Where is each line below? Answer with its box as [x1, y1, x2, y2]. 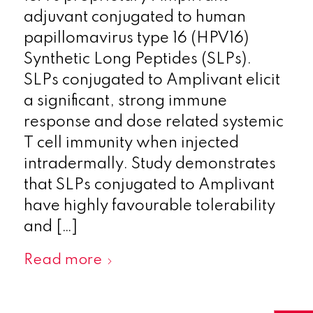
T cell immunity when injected [23, 136, 239, 151]
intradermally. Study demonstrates [23, 156, 276, 172]
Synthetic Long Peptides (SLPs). [23, 52, 252, 67]
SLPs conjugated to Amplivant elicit [23, 73, 280, 88]
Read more [23, 253, 102, 268]
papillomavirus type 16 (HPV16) [23, 31, 249, 46]
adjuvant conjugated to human [23, 10, 246, 25]
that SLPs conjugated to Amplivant [23, 177, 275, 193]
